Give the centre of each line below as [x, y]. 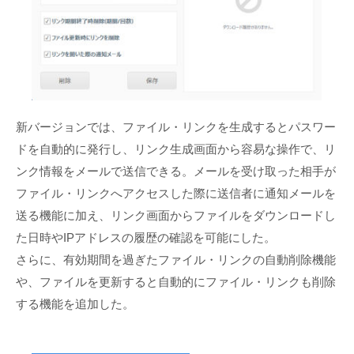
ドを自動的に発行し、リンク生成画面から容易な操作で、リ [176, 149]
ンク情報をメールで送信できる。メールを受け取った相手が [176, 171]
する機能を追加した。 [75, 304]
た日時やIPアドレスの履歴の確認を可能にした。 [146, 238]
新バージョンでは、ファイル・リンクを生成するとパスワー [176, 127]
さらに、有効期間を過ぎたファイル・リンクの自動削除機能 [176, 260]
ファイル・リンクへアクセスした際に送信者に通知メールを [176, 194]
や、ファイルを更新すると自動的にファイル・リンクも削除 [176, 282]
